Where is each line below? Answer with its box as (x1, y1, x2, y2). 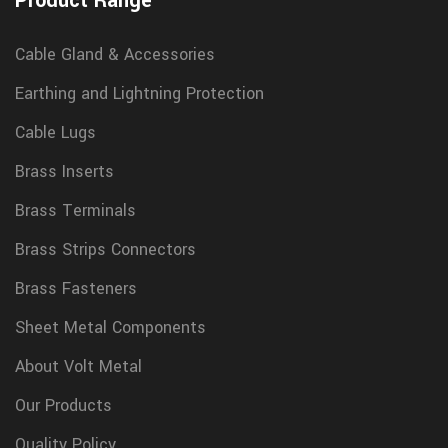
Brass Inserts (15, 159, 114, 183)
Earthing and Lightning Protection (15, 81, 264, 105)
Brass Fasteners (15, 276, 137, 300)
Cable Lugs (15, 120, 96, 144)
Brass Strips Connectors (15, 237, 196, 261)
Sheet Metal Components (15, 315, 206, 339)
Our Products (15, 393, 112, 417)
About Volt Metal (15, 354, 142, 378)
